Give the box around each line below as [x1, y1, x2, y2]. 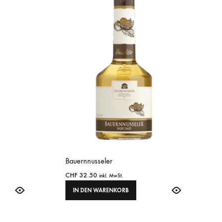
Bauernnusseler [65, 156, 112, 166]
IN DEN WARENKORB [73, 187, 129, 194]
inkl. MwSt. [99, 172, 123, 179]
